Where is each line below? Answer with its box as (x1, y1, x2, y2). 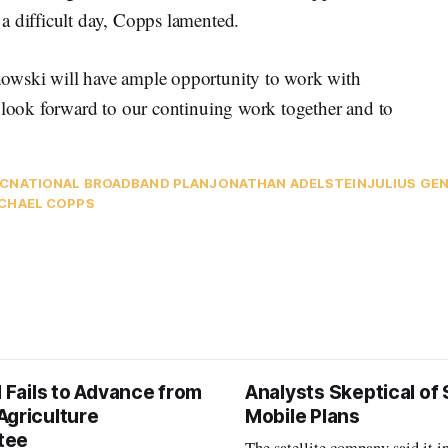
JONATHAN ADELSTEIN (209, 175, 367, 191)
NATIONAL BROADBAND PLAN (9, 175, 210, 191)
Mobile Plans (245, 405, 360, 428)
